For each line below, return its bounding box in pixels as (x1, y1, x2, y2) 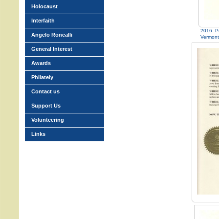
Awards (31, 60, 51, 66)
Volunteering (31, 117, 64, 123)
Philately (31, 74, 53, 80)
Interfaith (31, 18, 55, 23)
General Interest (31, 46, 72, 52)
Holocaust (31, 3, 58, 9)
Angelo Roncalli (31, 32, 72, 38)
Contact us (31, 88, 60, 94)
